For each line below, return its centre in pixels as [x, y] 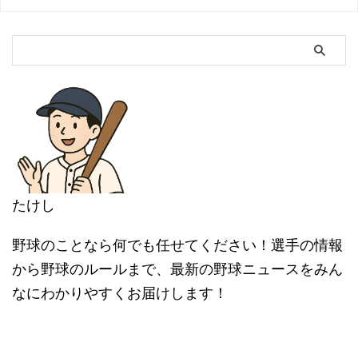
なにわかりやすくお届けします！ [120, 292]
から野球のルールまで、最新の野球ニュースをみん [177, 268]
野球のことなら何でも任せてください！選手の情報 [177, 245]
